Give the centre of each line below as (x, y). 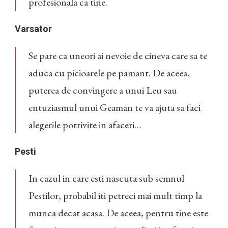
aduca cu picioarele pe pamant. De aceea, (109, 73)
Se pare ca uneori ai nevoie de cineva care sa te (118, 56)
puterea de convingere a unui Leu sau (103, 90)
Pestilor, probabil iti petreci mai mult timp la (115, 196)
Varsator (33, 29)
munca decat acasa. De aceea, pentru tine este (118, 213)
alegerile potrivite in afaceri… (85, 125)
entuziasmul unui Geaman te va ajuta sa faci (115, 108)
